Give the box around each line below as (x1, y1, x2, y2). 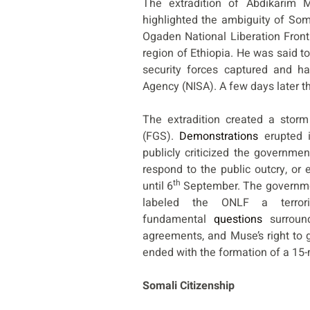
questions (214, 211, 263, 228)
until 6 (143, 178, 174, 195)
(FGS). (143, 128, 180, 145)
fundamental (143, 211, 215, 228)
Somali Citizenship (143, 277, 235, 295)
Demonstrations (179, 128, 259, 145)
